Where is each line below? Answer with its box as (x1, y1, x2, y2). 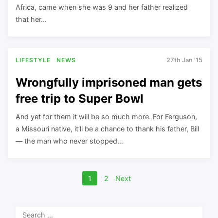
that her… (16, 15, 47, 23)
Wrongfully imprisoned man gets (16, 75, 202, 90)
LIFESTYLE (16, 56, 51, 64)
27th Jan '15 (166, 56, 202, 64)
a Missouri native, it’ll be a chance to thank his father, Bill (16, 124, 199, 133)
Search (15, 206, 40, 217)
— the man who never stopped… (16, 136, 123, 145)
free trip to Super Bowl (16, 91, 144, 106)
